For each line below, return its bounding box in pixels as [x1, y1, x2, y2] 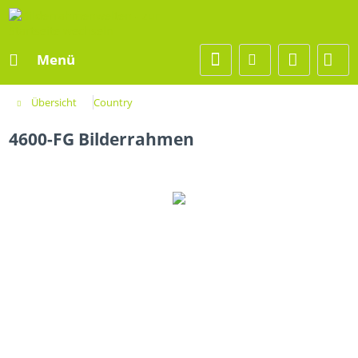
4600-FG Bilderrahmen [9, 128, 195, 150]
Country [93, 95, 133, 109]
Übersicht [31, 95, 78, 109]
